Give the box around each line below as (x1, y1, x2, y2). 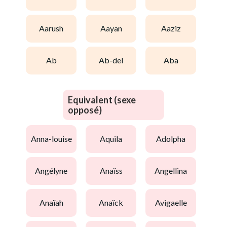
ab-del (104, 55, 123, 65)
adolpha (162, 134, 185, 144)
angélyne (41, 166, 67, 176)
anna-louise (36, 134, 72, 144)
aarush (45, 23, 63, 33)
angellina (160, 166, 187, 176)
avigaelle (160, 198, 187, 208)
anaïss (105, 166, 123, 176)
